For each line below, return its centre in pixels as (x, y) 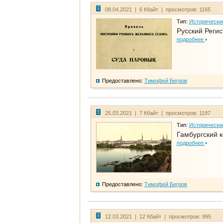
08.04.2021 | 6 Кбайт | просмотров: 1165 (158, 10)
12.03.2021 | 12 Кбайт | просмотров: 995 (158, 217)
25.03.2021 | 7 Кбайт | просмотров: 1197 (158, 113)
